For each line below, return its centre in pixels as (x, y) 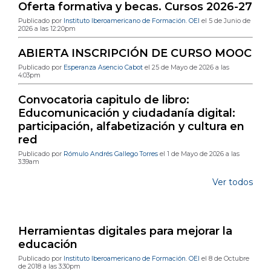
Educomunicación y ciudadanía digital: (127, 113)
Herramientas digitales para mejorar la (125, 231)
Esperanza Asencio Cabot (103, 67)
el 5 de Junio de (225, 21)
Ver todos (233, 182)
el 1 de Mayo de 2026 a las (199, 154)
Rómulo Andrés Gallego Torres (111, 154)
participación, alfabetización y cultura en (131, 126)
